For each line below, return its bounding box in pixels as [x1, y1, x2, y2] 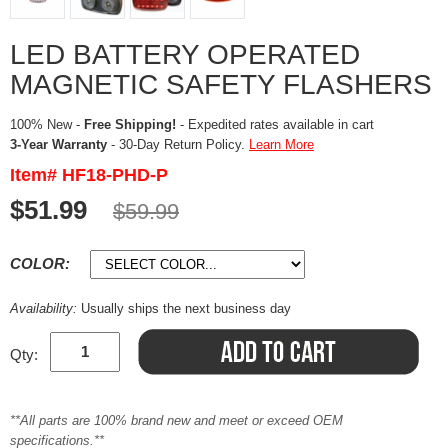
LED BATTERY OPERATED [10, 38, 360, 70]
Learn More [249, 136, 314, 152]
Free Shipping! [84, 116, 176, 132]
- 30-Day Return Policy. [107, 136, 249, 152]
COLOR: [10, 254, 74, 272]
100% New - [10, 116, 84, 132]
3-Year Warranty [10, 136, 107, 152]
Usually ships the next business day [81, 300, 291, 316]
